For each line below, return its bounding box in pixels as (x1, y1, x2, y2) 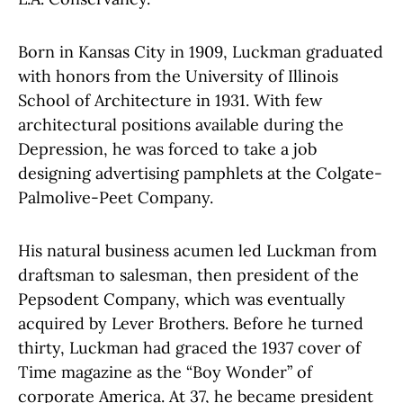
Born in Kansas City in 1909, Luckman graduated (18, 41, 383, 62)
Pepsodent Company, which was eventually (18, 289, 345, 309)
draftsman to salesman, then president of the (18, 264, 359, 285)
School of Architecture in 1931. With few (18, 90, 322, 111)
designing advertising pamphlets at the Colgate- (18, 163, 382, 184)
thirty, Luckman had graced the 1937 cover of (18, 337, 361, 358)
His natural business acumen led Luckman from (18, 240, 377, 261)
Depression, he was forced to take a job (18, 139, 317, 159)
